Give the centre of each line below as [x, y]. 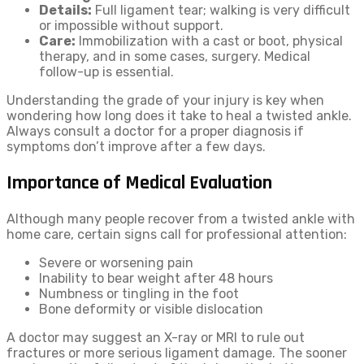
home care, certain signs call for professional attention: [177, 234]
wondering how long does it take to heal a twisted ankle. [179, 116]
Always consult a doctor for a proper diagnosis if [155, 131]
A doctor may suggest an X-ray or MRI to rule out [156, 337]
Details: [65, 10]
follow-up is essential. [106, 72]
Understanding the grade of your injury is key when [165, 100]
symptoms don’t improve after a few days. [136, 147]
